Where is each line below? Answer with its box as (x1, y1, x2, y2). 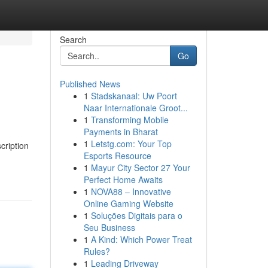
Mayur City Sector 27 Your (90, 162, 190, 173)
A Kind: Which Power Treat (90, 233, 192, 245)
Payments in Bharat (83, 126, 158, 138)
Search (59, 33, 87, 45)
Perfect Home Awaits (83, 173, 163, 185)
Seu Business (83, 221, 135, 233)
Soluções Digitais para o (90, 209, 182, 221)
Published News (59, 78, 120, 90)
